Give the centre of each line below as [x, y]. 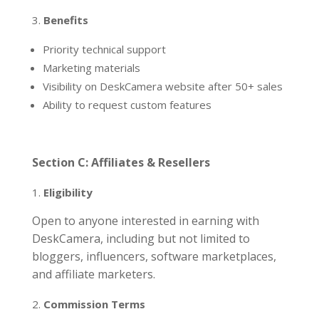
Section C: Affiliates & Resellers [121, 163]
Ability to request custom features [127, 105]
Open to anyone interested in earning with [145, 221]
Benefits [66, 20]
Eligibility [68, 193]
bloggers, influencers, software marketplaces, [154, 257]
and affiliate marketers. [93, 274]
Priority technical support [104, 49]
